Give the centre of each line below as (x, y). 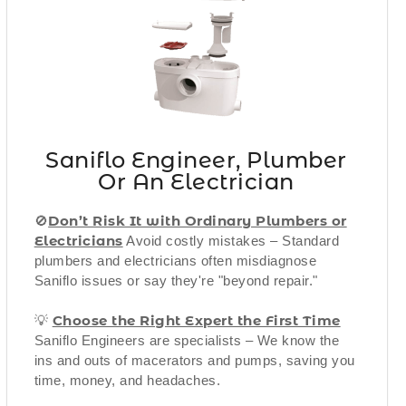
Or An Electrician (196, 181)
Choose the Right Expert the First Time (196, 320)
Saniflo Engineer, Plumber (196, 159)
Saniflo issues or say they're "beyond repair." (176, 280)
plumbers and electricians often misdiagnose (175, 260)
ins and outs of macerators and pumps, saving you (194, 360)
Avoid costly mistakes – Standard (231, 240)
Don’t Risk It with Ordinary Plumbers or (198, 220)
